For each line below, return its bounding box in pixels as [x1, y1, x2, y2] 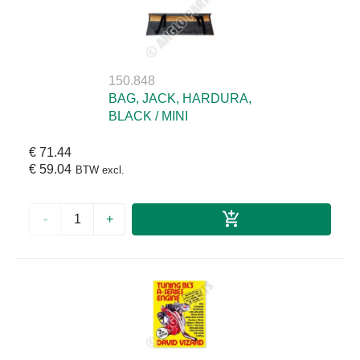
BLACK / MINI [108, 108, 188, 123]
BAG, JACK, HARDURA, [108, 91, 252, 105]
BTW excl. [76, 163, 125, 176]
